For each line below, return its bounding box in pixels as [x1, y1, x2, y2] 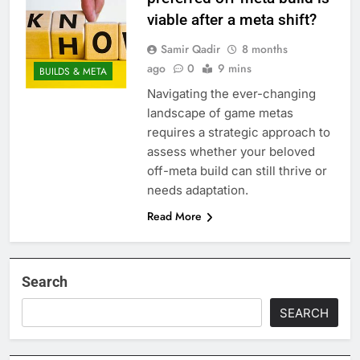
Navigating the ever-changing [146, 85, 316, 101]
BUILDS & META [39, 64, 107, 80]
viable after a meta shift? [146, 10, 317, 29]
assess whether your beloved [146, 143, 315, 159]
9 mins [217, 59, 252, 76]
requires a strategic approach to [146, 124, 330, 140]
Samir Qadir [160, 40, 220, 57]
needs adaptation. [146, 182, 248, 198]
